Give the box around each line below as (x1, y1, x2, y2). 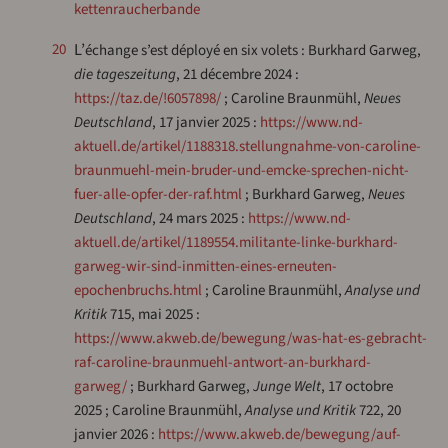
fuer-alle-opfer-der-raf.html (73, 184, 242, 206)
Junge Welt (252, 376, 321, 398)
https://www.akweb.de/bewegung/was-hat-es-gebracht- (73, 328, 427, 350)
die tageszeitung (73, 64, 176, 86)
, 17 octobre (320, 376, 393, 398)
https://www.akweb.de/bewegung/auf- (157, 424, 401, 446)
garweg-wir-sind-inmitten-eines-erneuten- (73, 256, 337, 278)
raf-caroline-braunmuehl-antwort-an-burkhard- (73, 352, 371, 374)
